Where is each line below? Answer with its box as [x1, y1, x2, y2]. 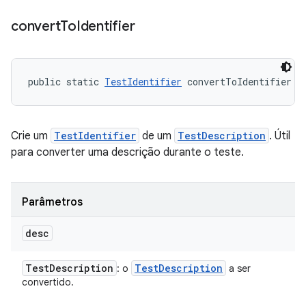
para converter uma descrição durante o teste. [11, 145, 244, 159]
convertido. [22, 276, 74, 288]
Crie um [11, 129, 51, 143]
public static [28, 75, 105, 88]
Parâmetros [22, 195, 83, 209]
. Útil [269, 129, 290, 143]
